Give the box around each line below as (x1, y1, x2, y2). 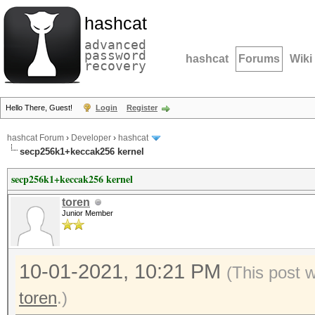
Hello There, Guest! (6, 103, 75, 112)
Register (127, 103, 157, 112)
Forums (238, 53, 280, 65)
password (84, 48, 146, 63)
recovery (84, 58, 146, 73)
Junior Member (62, 209, 113, 217)
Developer (71, 133, 111, 143)
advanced (84, 37, 146, 52)
